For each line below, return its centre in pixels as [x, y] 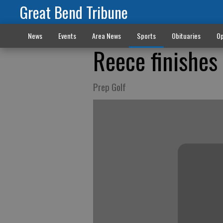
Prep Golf [110, 87]
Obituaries [186, 36]
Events [67, 36]
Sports [146, 36]
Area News [106, 36]
